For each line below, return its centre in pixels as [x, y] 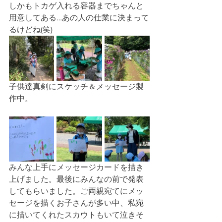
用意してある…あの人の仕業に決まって [79, 18]
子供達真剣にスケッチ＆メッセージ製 [76, 86]
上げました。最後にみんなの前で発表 [76, 179]
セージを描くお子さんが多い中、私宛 [76, 203]
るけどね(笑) [31, 29]
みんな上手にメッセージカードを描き [76, 167]
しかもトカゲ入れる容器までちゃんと [76, 6]
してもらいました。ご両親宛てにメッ [76, 191]
